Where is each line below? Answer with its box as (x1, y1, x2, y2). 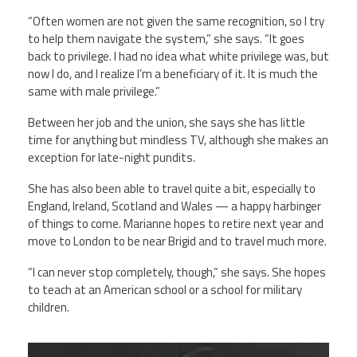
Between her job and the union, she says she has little (28, 112, 305, 131)
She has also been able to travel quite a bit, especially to (28, 179, 316, 198)
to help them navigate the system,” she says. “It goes (28, 29, 304, 48)
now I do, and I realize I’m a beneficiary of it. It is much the (28, 64, 318, 83)
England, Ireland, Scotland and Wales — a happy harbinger (28, 197, 321, 215)
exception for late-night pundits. (28, 147, 195, 167)
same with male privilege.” (28, 81, 160, 100)
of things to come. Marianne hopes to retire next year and (28, 214, 324, 233)
